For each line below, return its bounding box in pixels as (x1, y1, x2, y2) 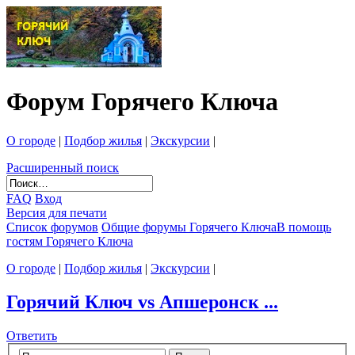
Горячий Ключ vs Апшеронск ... (6, 291, 278, 312)
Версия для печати (6, 205, 107, 219)
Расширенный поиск (6, 160, 119, 174)
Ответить (6, 328, 57, 342)
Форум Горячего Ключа (6, 87, 278, 116)
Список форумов (6, 219, 98, 234)
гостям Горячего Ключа (6, 234, 133, 248)
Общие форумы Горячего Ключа (101, 219, 277, 234)
